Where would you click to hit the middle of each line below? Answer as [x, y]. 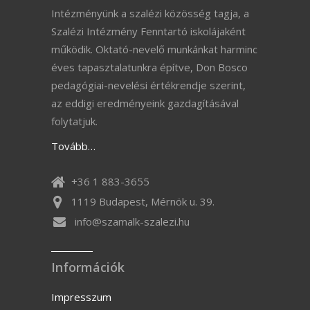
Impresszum [81, 297]
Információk [88, 267]
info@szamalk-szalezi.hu [132, 222]
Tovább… [73, 146]
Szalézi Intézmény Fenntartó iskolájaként [148, 31]
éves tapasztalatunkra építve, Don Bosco [149, 67]
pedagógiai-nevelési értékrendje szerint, [148, 85]
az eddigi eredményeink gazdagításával [145, 103]
